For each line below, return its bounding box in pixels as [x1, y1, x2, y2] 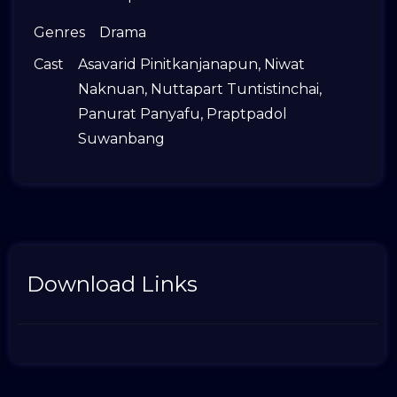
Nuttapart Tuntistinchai [151, 81, 319, 97]
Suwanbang [78, 130, 165, 147]
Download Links [27, 271, 198, 297]
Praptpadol [206, 105, 287, 122]
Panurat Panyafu [78, 105, 200, 122]
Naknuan [78, 81, 144, 97]
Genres [34, 24, 85, 41]
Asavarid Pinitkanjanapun [78, 56, 258, 73]
